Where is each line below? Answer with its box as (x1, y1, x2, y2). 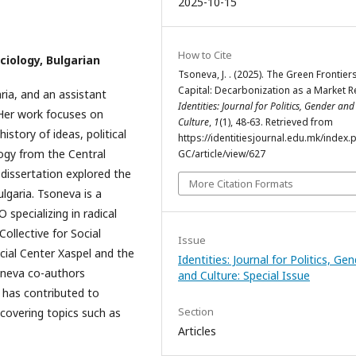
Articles (178, 323, 216, 339)
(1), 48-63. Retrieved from (219, 115, 333, 130)
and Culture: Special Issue (178, 268, 310, 284)
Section (178, 304, 214, 319)
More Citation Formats (189, 176, 293, 192)
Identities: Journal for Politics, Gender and (178, 99, 354, 114)
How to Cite (178, 48, 232, 63)
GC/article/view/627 (178, 147, 265, 161)
